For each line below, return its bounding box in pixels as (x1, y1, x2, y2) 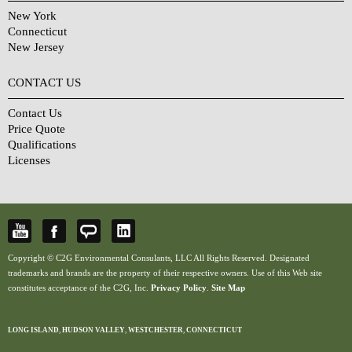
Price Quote (8, 123, 65, 136)
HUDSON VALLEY (62, 326, 125, 335)
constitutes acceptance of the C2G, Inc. (8, 283, 151, 293)
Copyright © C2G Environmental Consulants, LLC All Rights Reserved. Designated (8, 253, 310, 263)
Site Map (211, 283, 245, 293)
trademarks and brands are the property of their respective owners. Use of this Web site (8, 268, 322, 278)
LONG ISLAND (8, 326, 59, 335)
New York (8, 9, 57, 23)
